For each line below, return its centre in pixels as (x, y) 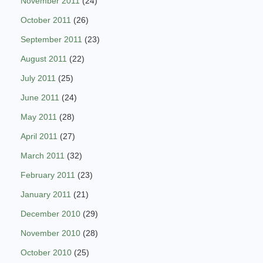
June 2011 (40, 97)
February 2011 (48, 175)
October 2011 (46, 20)
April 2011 (39, 136)
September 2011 (51, 39)
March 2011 (43, 155)
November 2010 (50, 233)
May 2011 (39, 117)
